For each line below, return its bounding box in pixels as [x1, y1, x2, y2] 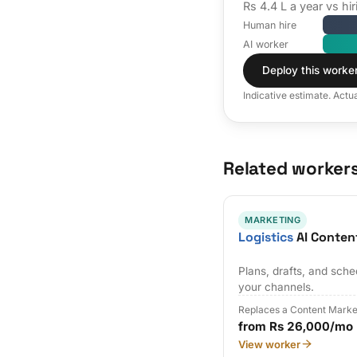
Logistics [238, 229, 294, 246]
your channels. [238, 280, 315, 293]
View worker [238, 337, 301, 351]
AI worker [243, 37, 288, 50]
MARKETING [245, 214, 301, 226]
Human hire [243, 18, 296, 31]
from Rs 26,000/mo [238, 318, 354, 334]
